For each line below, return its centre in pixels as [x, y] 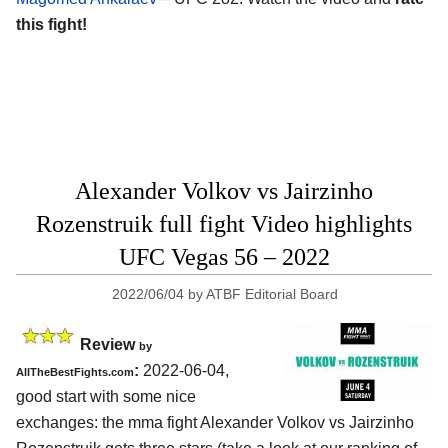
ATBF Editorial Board [272, 293]
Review [109, 344]
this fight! [51, 24]
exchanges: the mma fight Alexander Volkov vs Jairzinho [215, 422]
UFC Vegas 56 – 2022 [224, 256]
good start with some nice [106, 396]
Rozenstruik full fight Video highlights [224, 223]
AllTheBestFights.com [75, 371]
